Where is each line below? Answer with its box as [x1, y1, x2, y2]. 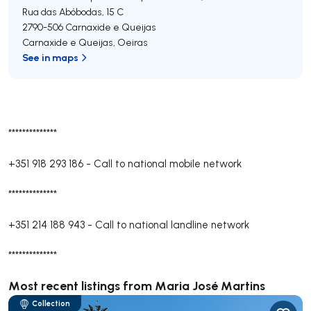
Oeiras [117, 36, 148, 49]
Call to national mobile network [94, 157, 242, 170]
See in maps [22, 51, 78, 64]
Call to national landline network [95, 218, 249, 231]
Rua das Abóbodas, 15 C [22, 6, 124, 18]
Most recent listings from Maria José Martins [8, 277, 265, 294]
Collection [32, 299, 70, 308]
